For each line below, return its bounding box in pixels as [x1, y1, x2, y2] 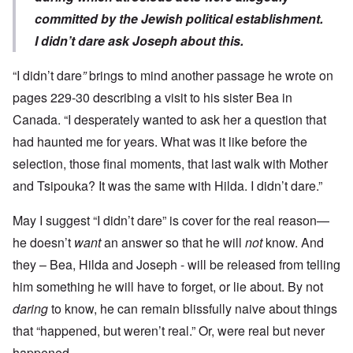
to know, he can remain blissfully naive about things [51, 299, 337, 318]
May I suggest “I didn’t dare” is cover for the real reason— [13, 211, 329, 230]
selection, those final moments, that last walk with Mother [13, 154, 328, 173]
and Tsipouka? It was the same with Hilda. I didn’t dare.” [13, 176, 322, 195]
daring [13, 299, 51, 318]
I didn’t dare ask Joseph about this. [35, 32, 243, 50]
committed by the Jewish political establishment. [35, 9, 323, 28]
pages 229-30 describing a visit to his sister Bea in [13, 88, 292, 107]
